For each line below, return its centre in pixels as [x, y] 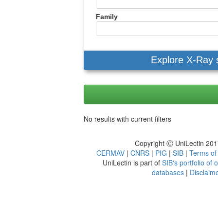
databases [168, 172]
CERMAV [110, 153]
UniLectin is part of [132, 163]
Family [107, 17]
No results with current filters [127, 119]
